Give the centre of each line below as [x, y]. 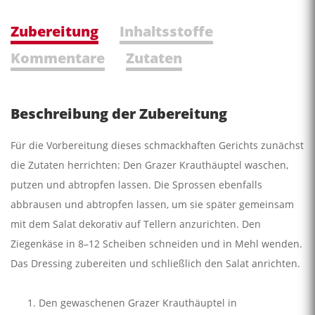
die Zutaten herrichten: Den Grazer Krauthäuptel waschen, [149, 165]
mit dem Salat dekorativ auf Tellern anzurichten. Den [136, 224]
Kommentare [58, 58]
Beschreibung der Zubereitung [119, 113]
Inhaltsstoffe [166, 31]
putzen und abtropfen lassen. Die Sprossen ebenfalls [136, 184]
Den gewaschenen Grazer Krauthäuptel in [138, 302]
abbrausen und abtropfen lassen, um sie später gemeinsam [152, 204]
